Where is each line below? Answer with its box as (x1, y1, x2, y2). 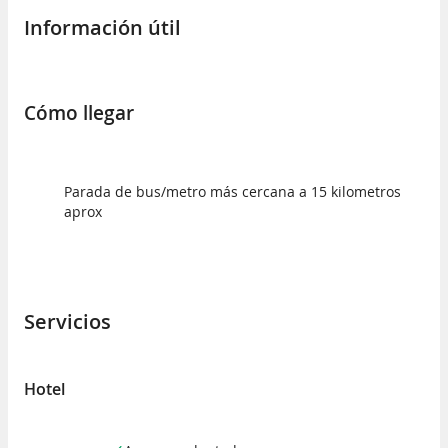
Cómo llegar (24, 100, 134, 127)
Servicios (24, 308, 111, 336)
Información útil (24, 13, 181, 41)
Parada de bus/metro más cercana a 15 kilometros (64, 181, 401, 201)
